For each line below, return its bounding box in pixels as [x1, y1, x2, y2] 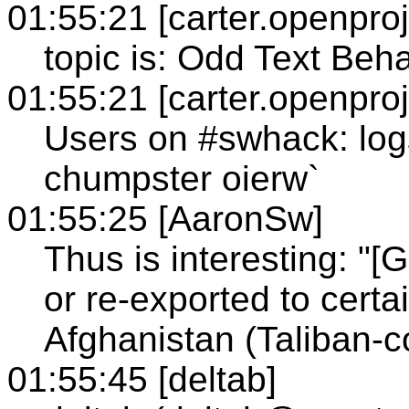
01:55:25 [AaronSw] [7, 198, 323, 238]
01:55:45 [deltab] [7, 359, 277, 399]
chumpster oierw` [44, 158, 320, 198]
